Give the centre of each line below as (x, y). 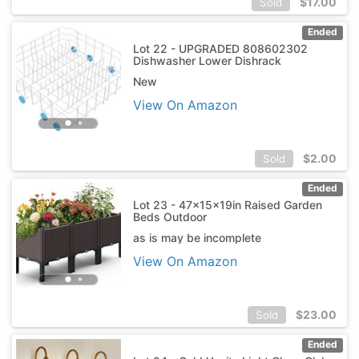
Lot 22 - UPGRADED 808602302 (220, 48)
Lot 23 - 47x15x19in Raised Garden (227, 204)
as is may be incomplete (197, 237)
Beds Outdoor (169, 216)
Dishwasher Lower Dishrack (207, 60)
